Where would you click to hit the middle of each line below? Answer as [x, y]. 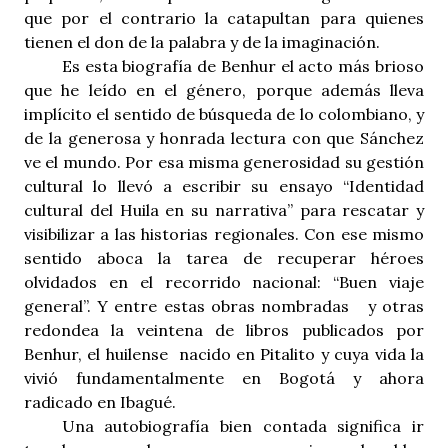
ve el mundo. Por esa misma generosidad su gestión [224, 162]
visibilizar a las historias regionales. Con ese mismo [224, 234]
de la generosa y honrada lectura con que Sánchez [224, 138]
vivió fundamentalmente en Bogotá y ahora [224, 378]
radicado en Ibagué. [100, 402]
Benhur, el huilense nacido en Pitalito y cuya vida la [224, 354]
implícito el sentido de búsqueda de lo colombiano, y [224, 114]
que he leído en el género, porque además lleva [224, 90]
